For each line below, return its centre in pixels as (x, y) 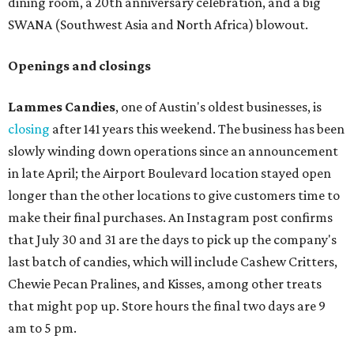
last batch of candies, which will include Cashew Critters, (173, 262)
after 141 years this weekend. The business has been (197, 129)
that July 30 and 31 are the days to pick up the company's (172, 240)
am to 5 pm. (42, 328)
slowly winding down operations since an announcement (173, 151)
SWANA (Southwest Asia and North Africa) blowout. (158, 25)
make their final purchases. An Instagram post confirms (170, 218)
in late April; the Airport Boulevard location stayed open (169, 173)
